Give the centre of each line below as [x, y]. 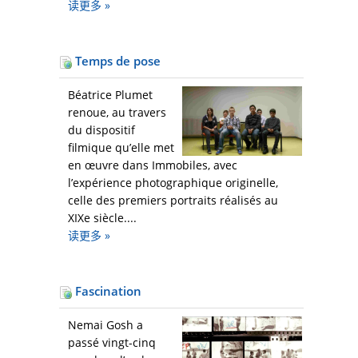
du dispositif [101, 130]
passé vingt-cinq [112, 343]
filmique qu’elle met [121, 148]
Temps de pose [116, 61]
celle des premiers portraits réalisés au [173, 201]
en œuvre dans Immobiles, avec [153, 165]
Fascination [107, 291]
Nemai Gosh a [105, 325]
